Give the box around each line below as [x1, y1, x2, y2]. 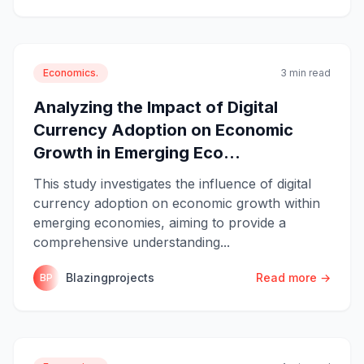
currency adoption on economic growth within [33, 194, 320, 211]
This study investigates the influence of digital [33, 175, 311, 192]
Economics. [43, 66, 98, 79]
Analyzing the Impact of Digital [33, 97, 278, 117]
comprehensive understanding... [33, 233, 230, 250]
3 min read [280, 66, 331, 79]
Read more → [256, 270, 331, 284]
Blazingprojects [66, 270, 154, 284]
